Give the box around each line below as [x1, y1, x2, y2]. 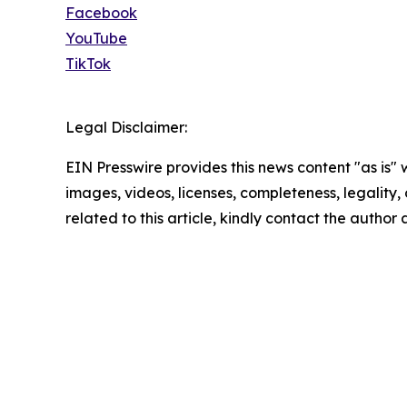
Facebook [65, 4, 137, 23]
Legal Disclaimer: [65, 118, 187, 137]
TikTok [65, 55, 111, 74]
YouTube [65, 29, 127, 48]
